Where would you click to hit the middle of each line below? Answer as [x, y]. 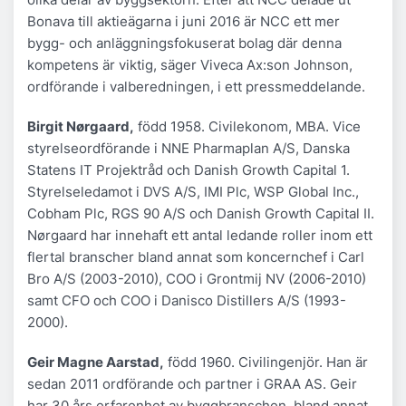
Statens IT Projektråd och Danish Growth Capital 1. [188, 169]
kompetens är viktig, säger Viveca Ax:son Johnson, [190, 64]
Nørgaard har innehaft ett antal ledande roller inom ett [200, 235]
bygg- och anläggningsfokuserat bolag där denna [184, 43]
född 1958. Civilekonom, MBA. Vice [247, 126]
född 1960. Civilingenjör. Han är [266, 362]
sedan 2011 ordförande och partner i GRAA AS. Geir [192, 383]
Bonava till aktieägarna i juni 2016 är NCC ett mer [184, 21]
